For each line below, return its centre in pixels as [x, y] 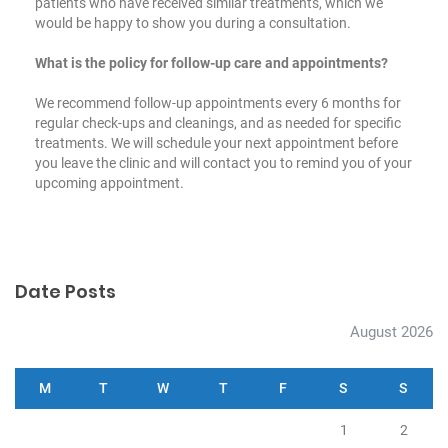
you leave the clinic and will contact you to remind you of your [223, 162]
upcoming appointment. [109, 182]
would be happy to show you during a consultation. [193, 22]
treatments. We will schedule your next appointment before [216, 142]
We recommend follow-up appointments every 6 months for [218, 102]
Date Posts [65, 291]
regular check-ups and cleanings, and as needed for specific [218, 122]
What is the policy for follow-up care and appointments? [211, 62]
